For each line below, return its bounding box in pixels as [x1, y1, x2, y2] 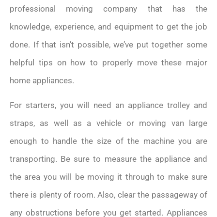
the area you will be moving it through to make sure [10, 172, 207, 182]
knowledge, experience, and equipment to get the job [10, 22, 207, 32]
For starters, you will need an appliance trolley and [10, 100, 207, 110]
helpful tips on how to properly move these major [10, 58, 207, 68]
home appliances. [10, 76, 74, 86]
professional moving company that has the [10, 4, 207, 14]
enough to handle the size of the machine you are [10, 136, 207, 146]
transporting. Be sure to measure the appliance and [10, 154, 207, 164]
